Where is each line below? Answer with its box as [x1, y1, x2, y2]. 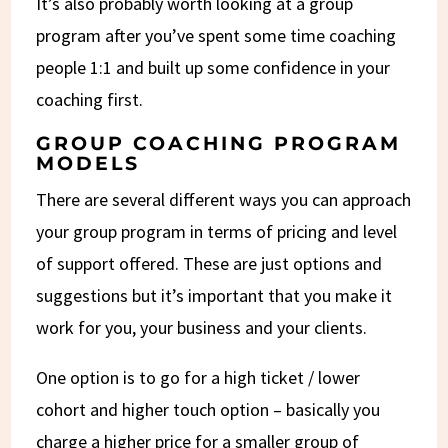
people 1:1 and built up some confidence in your [36, 55, 391, 79]
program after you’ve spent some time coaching [36, 23, 397, 47]
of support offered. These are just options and [36, 251, 383, 275]
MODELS [36, 151, 141, 175]
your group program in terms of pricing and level [36, 219, 398, 243]
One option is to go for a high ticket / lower [36, 365, 361, 389]
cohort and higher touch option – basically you [36, 397, 381, 421]
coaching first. [36, 87, 144, 111]
